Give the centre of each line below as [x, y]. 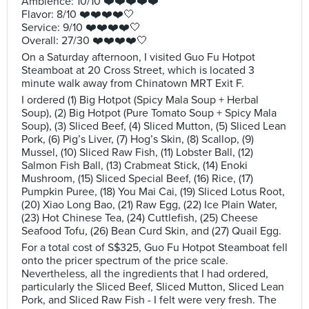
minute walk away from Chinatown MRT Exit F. [133, 83]
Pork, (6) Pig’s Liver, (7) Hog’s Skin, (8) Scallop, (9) [138, 139]
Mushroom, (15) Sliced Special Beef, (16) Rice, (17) [137, 179]
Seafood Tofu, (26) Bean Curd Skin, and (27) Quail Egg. [151, 231]
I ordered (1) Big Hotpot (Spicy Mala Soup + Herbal [140, 100]
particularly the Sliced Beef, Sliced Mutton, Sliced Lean [153, 287]
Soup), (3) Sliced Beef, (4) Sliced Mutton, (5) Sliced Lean [154, 126]
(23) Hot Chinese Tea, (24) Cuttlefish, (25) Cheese [140, 218]
